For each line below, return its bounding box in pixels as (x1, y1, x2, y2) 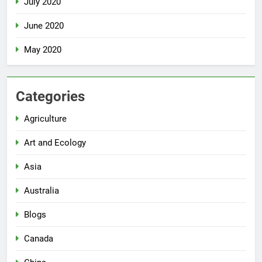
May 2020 (24, 44, 61, 56)
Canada (24, 233, 53, 244)
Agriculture (24, 113, 67, 125)
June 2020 (24, 20, 64, 32)
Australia (24, 185, 59, 196)
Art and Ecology (24, 137, 86, 149)
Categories (16, 88, 85, 105)
